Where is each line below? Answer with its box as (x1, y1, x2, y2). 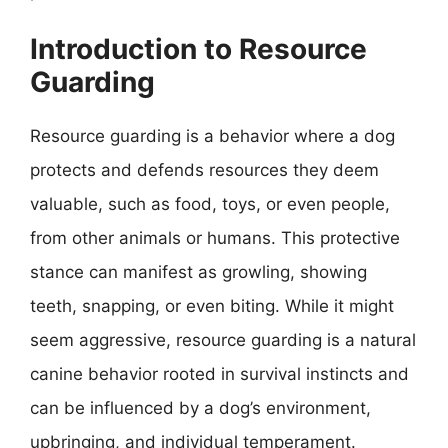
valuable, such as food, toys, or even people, (30, 194, 390, 214)
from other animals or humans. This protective (30, 228, 400, 248)
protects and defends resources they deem (30, 160, 379, 180)
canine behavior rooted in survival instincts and (30, 364, 409, 384)
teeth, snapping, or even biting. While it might (30, 296, 394, 316)
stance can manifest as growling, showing (30, 262, 367, 282)
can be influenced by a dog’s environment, (30, 398, 371, 418)
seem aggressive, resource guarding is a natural (30, 330, 416, 350)
